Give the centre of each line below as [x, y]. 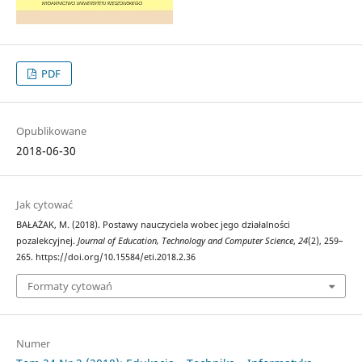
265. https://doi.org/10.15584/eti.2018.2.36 [105, 257]
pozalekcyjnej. [46, 241]
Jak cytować [44, 205]
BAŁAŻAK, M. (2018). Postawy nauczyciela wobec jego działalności [153, 225]
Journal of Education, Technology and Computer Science [185, 241]
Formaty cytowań [69, 286]
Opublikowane [51, 131]
